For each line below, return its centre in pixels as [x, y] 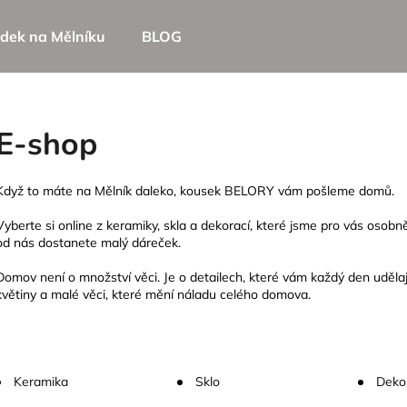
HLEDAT [245, 169]
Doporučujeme [128, 250]
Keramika [41, 381]
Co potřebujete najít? [128, 99]
